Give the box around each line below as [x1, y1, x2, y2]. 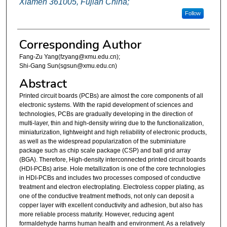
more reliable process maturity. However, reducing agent [19, 210, 174, 218]
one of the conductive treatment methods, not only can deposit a [19, 192, 194, 200]
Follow [184, 10, 201, 17]
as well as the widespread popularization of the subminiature [19, 137, 186, 145]
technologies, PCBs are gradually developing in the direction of [19, 110, 193, 118]
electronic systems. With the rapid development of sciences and [19, 101, 193, 108]
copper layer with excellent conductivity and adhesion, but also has [19, 201, 203, 209]
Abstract [19, 75, 67, 92]
